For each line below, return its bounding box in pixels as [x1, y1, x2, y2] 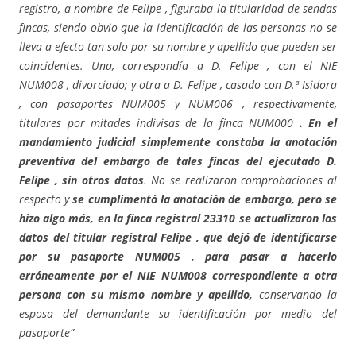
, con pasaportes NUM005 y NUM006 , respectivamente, [19, 96, 337, 112]
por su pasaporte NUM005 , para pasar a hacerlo [19, 249, 337, 265]
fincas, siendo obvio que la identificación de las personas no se [19, 20, 337, 36]
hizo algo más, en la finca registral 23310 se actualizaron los [19, 211, 337, 226]
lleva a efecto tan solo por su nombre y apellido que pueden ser [19, 39, 337, 55]
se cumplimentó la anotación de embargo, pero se [72, 192, 338, 207]
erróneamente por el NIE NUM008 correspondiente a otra [19, 268, 337, 284]
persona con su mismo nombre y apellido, [19, 287, 253, 303]
